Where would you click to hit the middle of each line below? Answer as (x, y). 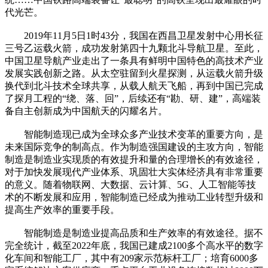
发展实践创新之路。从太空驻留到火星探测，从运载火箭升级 (134, 73)
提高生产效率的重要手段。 (62, 209)
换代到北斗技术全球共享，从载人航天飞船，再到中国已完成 (134, 86)
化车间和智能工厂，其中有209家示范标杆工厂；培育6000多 (132, 258)
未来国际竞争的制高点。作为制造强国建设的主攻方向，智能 (134, 147)
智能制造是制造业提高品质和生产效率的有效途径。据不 (134, 233)
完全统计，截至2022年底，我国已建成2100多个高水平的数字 (134, 245)
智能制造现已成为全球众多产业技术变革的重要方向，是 (134, 134)
